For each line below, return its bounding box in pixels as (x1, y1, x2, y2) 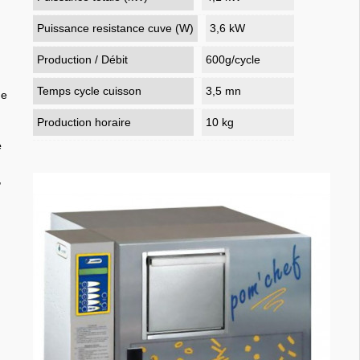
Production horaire (37, 115, 132, 129)
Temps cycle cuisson (37, 84, 142, 97)
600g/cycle (206, 52, 261, 66)
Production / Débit (37, 52, 129, 66)
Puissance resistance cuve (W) (37, 21, 194, 35)
